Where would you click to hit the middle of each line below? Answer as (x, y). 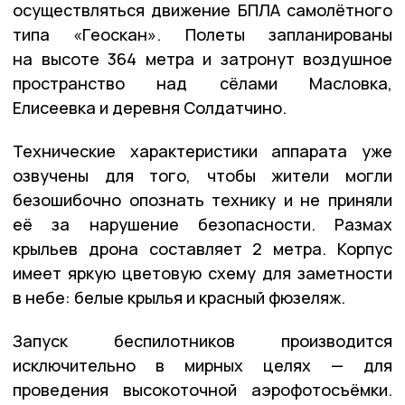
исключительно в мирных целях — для (202, 365)
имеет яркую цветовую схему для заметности (202, 273)
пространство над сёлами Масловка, (202, 83)
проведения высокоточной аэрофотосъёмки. (202, 389)
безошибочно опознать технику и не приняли (202, 199)
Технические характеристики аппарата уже (202, 151)
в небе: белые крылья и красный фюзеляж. (179, 297)
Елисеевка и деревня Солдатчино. (150, 107)
